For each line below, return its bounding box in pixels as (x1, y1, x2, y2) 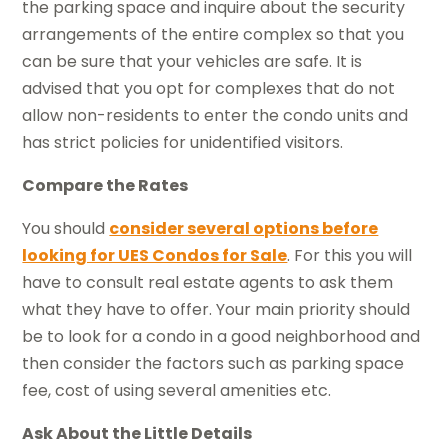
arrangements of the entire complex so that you (22, 22, 405, 46)
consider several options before (109, 216, 379, 240)
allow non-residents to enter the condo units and (22, 103, 409, 127)
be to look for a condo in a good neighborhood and (22, 324, 421, 348)
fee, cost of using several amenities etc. (22, 378, 332, 402)
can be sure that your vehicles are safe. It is (22, 49, 363, 73)
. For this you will (287, 243, 413, 267)
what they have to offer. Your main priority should (22, 297, 411, 321)
